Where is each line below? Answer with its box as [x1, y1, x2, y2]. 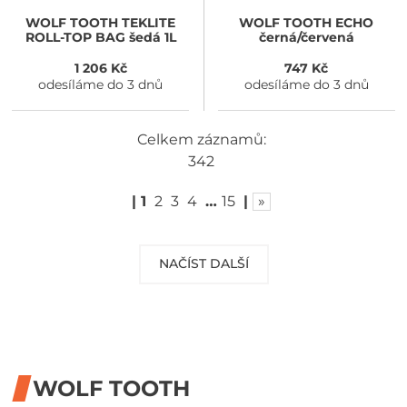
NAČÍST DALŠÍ [158, 255, 249, 273]
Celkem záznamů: [136, 130, 266, 148]
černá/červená [258, 29, 354, 46]
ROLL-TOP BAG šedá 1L [25, 29, 176, 46]
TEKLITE [118, 15, 176, 32]
